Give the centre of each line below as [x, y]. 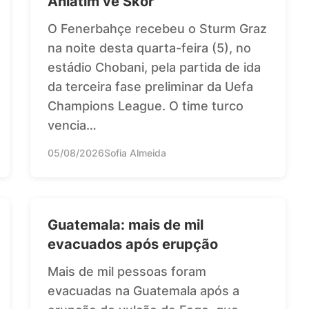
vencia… [72, 125]
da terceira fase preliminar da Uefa [150, 86]
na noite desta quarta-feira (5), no [149, 48]
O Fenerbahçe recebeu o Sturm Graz [157, 28]
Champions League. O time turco [146, 106]
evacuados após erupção [133, 244]
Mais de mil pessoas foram [127, 271]
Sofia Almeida [135, 152]
